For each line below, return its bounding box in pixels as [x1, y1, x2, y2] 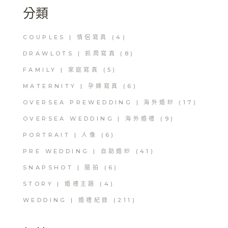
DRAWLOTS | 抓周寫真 [23, 50, 117, 58]
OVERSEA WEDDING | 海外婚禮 [23, 115, 157, 123]
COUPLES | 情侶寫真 [23, 34, 108, 41]
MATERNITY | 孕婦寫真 [23, 82, 120, 90]
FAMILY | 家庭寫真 [23, 66, 100, 74]
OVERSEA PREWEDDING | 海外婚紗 [23, 99, 175, 106]
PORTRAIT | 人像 [23, 131, 98, 139]
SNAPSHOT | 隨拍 [23, 164, 101, 172]
